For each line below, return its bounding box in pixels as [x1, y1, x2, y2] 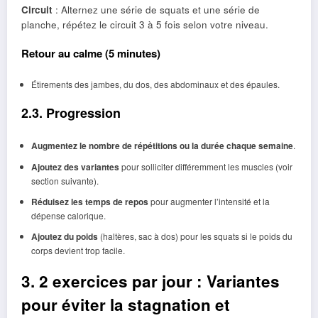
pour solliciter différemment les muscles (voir [119, 160, 292, 173]
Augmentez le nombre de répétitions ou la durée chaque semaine [31, 139, 293, 153]
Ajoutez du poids [31, 230, 98, 243]
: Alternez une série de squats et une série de [53, 3, 260, 17]
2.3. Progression [21, 103, 121, 122]
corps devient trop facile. [31, 244, 125, 257]
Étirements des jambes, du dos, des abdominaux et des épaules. [31, 77, 280, 90]
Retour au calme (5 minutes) [21, 45, 160, 62]
